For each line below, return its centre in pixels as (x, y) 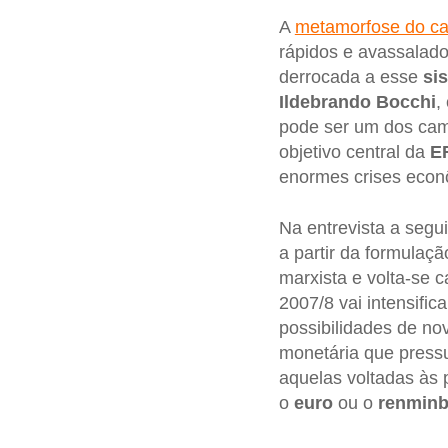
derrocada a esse (350, 76)
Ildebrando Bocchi (357, 101)
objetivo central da (354, 151)
